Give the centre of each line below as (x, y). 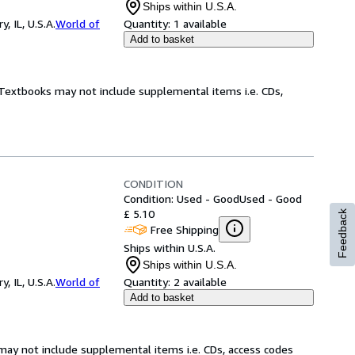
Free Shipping (185, 229)
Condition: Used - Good (181, 198)
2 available (200, 282)
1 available (200, 23)
